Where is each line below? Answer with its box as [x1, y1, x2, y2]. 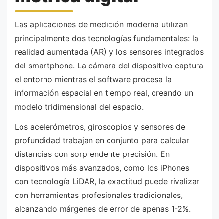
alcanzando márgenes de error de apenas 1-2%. [15, 204, 191, 214]
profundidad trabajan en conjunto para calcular [15, 135, 189, 146]
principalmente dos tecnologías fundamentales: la [15, 33, 198, 43]
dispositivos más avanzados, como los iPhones [15, 163, 189, 173]
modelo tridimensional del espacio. [15, 101, 144, 111]
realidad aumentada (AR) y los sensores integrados [15, 46, 204, 57]
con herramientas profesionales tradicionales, [15, 190, 183, 200]
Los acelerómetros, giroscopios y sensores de [15, 122, 185, 132]
